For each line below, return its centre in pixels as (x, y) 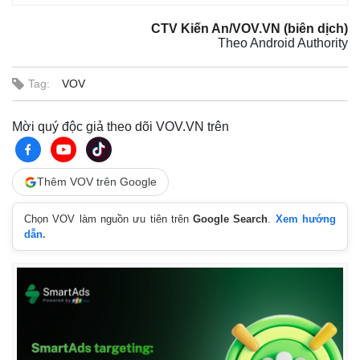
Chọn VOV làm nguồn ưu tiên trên (109, 219)
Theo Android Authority (283, 43)
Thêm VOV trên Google (97, 182)
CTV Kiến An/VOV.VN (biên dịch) (250, 29)
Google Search (231, 219)
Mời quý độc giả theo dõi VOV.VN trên (121, 127)
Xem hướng (306, 219)
